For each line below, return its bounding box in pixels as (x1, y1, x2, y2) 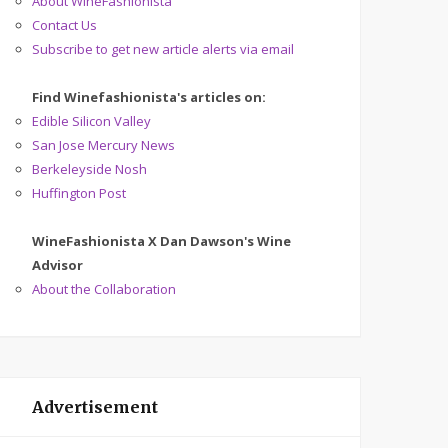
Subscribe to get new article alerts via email (32, 40, 294, 58)
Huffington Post (32, 184, 126, 202)
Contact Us (32, 16, 97, 34)
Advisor (32, 256, 83, 274)
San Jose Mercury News (32, 136, 175, 154)
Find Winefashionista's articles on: (32, 88, 266, 106)
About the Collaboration (32, 280, 176, 298)
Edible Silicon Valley (32, 112, 151, 130)
